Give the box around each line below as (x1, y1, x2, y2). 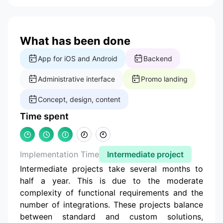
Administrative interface (38, 74, 115, 83)
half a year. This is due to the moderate (20, 175, 203, 186)
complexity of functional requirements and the (20, 187, 203, 198)
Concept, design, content (38, 95, 120, 104)
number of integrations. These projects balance (20, 199, 203, 210)
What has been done (20, 34, 130, 47)
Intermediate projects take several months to (20, 163, 203, 174)
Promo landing (141, 74, 188, 83)
